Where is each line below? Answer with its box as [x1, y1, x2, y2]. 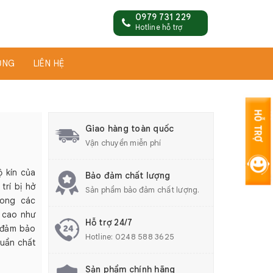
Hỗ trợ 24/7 [85, 217, 133, 228]
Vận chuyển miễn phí [85, 138, 161, 148]
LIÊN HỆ [33, 58, 65, 69]
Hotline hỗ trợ [135, 23, 183, 32]
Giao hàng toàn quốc [85, 123, 174, 134]
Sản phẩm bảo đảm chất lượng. [85, 185, 200, 195]
